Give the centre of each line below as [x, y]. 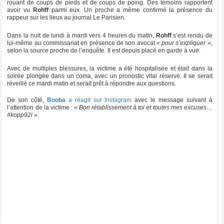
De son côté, [27, 100]
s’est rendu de [192, 35]
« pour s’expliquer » [183, 43]
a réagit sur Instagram [99, 100]
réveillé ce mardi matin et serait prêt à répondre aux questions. [92, 83]
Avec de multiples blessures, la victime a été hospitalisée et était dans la [110, 68]
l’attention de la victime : [40, 107]
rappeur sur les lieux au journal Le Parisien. [66, 17]
